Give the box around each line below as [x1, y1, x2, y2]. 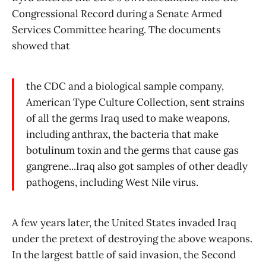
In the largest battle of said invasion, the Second [12, 248, 236, 261]
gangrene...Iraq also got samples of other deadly [26, 160, 248, 173]
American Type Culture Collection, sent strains [26, 96, 245, 109]
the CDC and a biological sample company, [26, 80, 224, 93]
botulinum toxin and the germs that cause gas [26, 144, 239, 157]
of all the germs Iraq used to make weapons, [26, 112, 230, 125]
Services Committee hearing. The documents [12, 23, 221, 37]
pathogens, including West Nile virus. [26, 176, 198, 189]
